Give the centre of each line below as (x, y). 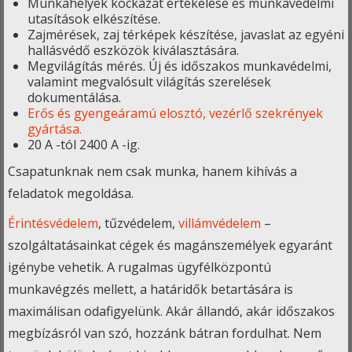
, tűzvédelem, (138, 223)
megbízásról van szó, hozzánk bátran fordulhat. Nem (165, 333)
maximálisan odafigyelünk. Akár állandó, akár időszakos (171, 311)
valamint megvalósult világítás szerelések (149, 82)
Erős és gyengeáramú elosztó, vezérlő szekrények (175, 113)
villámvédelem (220, 223)
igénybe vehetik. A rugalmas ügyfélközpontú (139, 267)
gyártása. (55, 129)
